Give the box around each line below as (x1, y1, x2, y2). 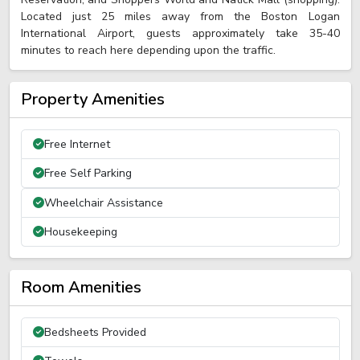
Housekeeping (43, 224, 117, 239)
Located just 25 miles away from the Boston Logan (20, 9, 340, 24)
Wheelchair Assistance (43, 195, 163, 211)
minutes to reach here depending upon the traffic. (20, 43, 276, 58)
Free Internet (43, 137, 110, 152)
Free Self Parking (43, 166, 132, 181)
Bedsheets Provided (43, 325, 146, 340)
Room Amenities (20, 276, 141, 298)
